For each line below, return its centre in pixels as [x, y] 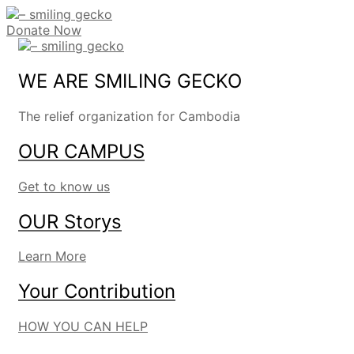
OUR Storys [70, 221]
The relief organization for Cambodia [129, 116]
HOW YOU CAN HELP [83, 327]
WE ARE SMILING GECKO [130, 81]
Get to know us [64, 186]
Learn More [52, 256]
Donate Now [44, 30]
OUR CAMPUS [81, 151]
